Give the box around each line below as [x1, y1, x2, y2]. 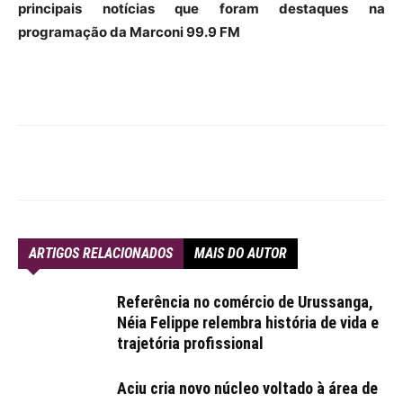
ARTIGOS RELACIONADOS [29, 245, 173, 262]
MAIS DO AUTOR [194, 245, 287, 262]
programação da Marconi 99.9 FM [18, 23, 240, 40]
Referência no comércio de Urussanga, [117, 292, 373, 311]
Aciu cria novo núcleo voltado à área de [117, 379, 378, 398]
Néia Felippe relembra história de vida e [117, 313, 379, 332]
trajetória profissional [117, 334, 264, 353]
